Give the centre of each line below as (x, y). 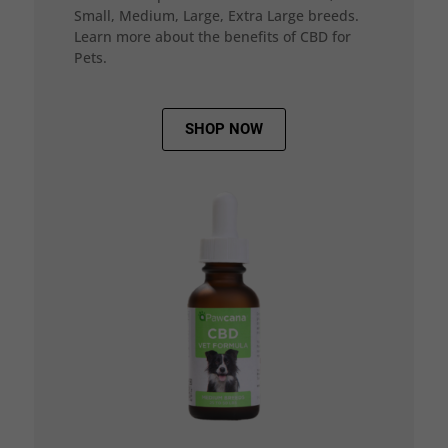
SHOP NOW (223, 128)
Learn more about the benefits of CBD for (212, 36)
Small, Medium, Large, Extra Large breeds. (216, 15)
